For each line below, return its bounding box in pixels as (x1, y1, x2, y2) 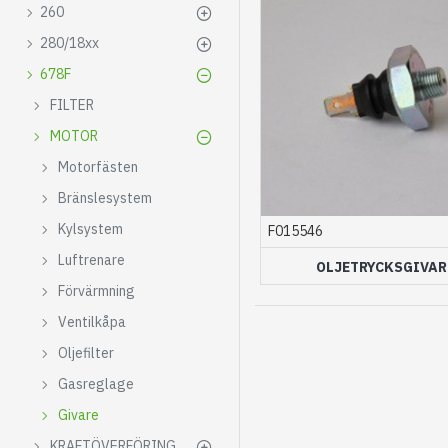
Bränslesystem (58, 189, 152, 207)
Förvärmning (58, 282, 135, 300)
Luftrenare (58, 251, 125, 269)
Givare (58, 406, 99, 424)
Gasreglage (58, 375, 134, 393)
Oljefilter (58, 344, 114, 362)
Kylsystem (58, 220, 123, 238)
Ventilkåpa (58, 313, 126, 331)
